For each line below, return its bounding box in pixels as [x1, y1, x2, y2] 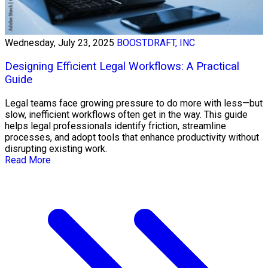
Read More [5, 154, 51, 166]
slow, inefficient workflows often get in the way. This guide [5, 108, 248, 120]
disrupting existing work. [5, 142, 107, 154]
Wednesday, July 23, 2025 [5, 37, 114, 49]
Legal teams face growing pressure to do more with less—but [5, 97, 263, 109]
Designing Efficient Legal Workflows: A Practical [5, 60, 239, 74]
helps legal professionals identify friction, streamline [5, 120, 226, 132]
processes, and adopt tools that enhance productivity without [5, 131, 259, 143]
